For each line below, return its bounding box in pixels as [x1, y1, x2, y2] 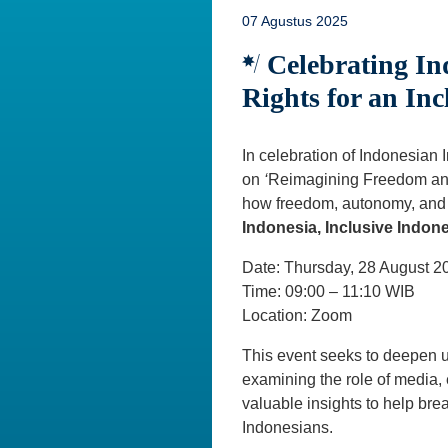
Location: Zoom [242, 306, 352, 324]
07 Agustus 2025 [242, 12, 348, 29]
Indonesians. [242, 418, 333, 436]
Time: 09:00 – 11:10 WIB [242, 282, 415, 300]
